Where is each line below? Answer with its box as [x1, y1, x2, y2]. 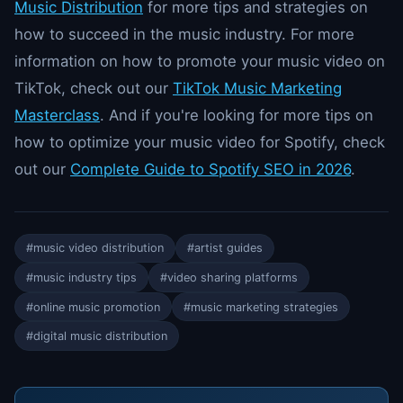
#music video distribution [26, 241, 164, 255]
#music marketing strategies [184, 300, 338, 314]
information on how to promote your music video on [14, 51, 385, 70]
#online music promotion [26, 300, 160, 314]
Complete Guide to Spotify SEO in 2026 [70, 159, 351, 178]
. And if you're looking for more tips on [100, 105, 373, 124]
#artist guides [187, 241, 263, 255]
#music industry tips [26, 271, 137, 285]
